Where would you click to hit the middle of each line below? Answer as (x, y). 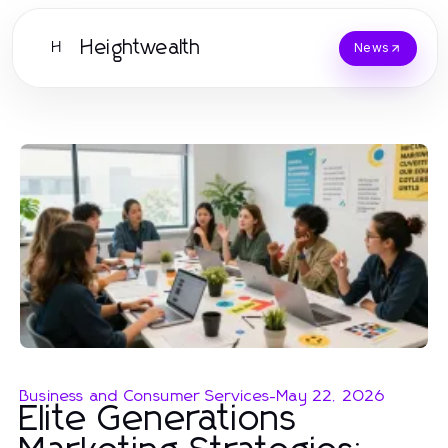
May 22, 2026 (331, 395)
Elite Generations (159, 419)
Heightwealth (141, 48)
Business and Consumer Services (145, 395)
